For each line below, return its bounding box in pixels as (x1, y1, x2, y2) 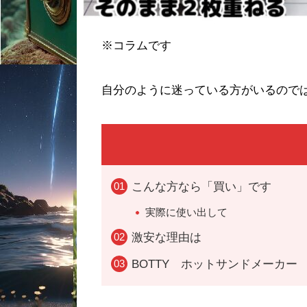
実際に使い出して (145, 206, 228, 218)
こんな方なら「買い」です (132, 180, 271, 193)
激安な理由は (132, 230, 201, 244)
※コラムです (101, 39, 171, 53)
